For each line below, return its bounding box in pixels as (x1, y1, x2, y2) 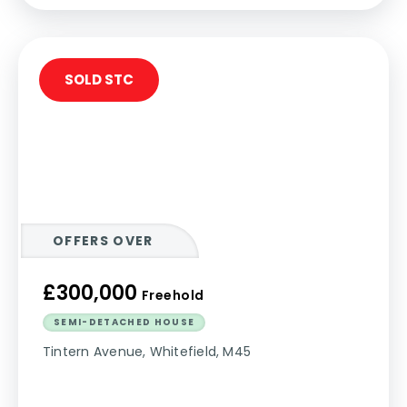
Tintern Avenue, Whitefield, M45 (43, 342, 252, 361)
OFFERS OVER (53, 232, 154, 250)
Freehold (142, 286, 204, 304)
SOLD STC (65, 70, 134, 89)
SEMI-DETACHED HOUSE (54, 315, 195, 329)
